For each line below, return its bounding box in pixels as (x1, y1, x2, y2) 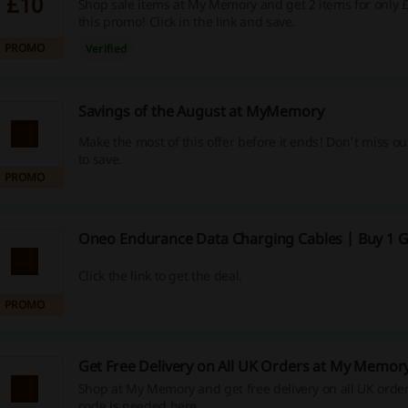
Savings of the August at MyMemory (77, 101, 324, 121)
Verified (85, 41, 127, 56)
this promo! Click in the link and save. (77, 13, 296, 30)
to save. (77, 150, 122, 168)
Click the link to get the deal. (77, 266, 242, 284)
